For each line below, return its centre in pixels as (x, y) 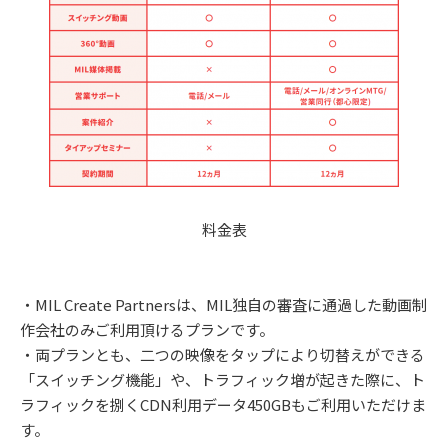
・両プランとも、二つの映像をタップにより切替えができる (222, 354)
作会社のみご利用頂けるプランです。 (147, 329)
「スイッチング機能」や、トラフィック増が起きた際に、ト (222, 379)
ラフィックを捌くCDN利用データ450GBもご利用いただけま (223, 404)
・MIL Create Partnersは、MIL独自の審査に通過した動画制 (223, 304)
